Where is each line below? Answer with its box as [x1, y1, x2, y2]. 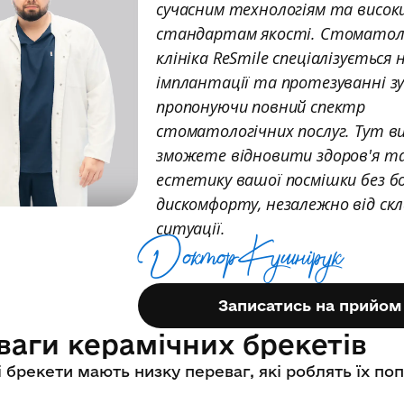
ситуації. [156, 216, 225, 239]
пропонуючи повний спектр [156, 95, 366, 117]
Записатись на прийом [218, 296, 402, 314]
